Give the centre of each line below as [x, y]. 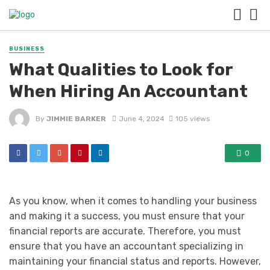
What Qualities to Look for [121, 70]
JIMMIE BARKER [76, 118]
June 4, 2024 [141, 118]
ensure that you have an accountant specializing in [126, 246]
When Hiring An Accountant [128, 91]
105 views [192, 118]
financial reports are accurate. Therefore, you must [125, 231]
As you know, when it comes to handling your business [133, 201]
